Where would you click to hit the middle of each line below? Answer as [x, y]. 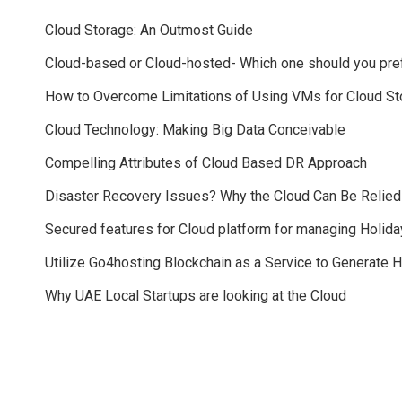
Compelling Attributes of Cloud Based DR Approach [206, 162]
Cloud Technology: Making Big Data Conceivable [195, 129]
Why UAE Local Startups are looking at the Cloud [196, 295]
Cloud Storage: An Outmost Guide [149, 30]
